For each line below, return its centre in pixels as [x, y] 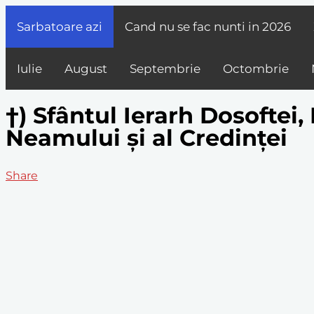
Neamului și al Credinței [146, 138]
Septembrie [165, 69]
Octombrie [256, 69]
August [86, 69]
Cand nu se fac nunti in [193, 27]
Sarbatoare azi [60, 27]
